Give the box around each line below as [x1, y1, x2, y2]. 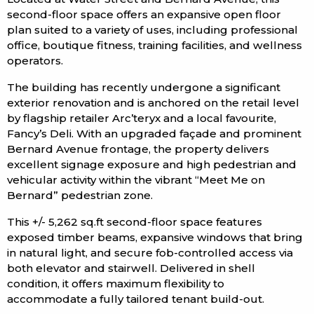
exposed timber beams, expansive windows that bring [7, 230, 303, 244]
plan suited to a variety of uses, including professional [7, 22, 298, 36]
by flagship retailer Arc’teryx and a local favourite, [7, 111, 276, 125]
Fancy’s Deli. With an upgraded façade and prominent [7, 126, 301, 140]
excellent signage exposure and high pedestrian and [7, 157, 296, 171]
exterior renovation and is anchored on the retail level [7, 95, 299, 109]
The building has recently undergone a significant [7, 80, 280, 94]
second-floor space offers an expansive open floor [7, 7, 281, 21]
